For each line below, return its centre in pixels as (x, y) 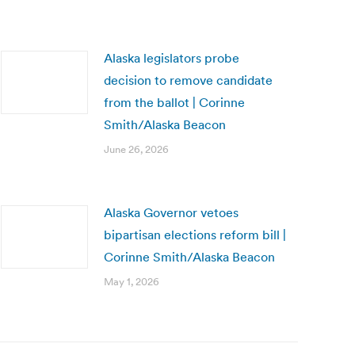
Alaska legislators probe (172, 58)
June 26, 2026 (136, 149)
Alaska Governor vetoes (171, 212)
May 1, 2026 (132, 282)
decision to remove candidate (188, 80)
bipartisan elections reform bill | (195, 235)
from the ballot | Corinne (174, 102)
